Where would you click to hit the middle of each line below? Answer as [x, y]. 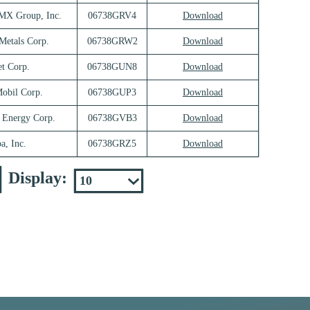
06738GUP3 [112, 93]
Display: [38, 178]
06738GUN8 [112, 67]
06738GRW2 [112, 42]
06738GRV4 [112, 16]
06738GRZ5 [112, 144]
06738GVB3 [112, 118]
